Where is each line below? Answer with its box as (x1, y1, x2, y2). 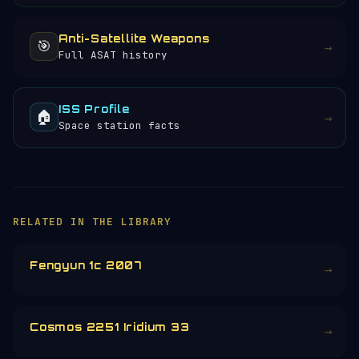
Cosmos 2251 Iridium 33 (30, 321, 190, 333)
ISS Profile (58, 103, 130, 115)
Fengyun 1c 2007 (30, 259, 142, 272)
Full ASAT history (58, 48, 167, 62)
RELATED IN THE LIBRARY (13, 215, 171, 228)
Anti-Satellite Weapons (58, 32, 210, 45)
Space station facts (58, 119, 180, 132)
